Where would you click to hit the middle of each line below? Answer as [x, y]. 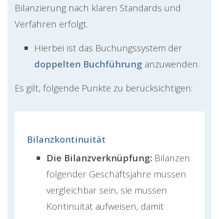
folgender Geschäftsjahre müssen [116, 174]
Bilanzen [171, 158]
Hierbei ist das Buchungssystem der [108, 48]
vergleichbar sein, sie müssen [107, 190]
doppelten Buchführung [88, 64]
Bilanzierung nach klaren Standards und [98, 8]
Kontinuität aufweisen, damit [105, 206]
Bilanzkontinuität [66, 139]
